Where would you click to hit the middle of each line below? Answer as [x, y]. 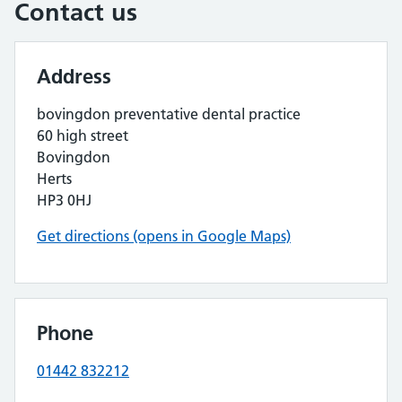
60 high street [83, 135]
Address [74, 76]
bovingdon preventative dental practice [169, 114]
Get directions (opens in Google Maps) [164, 236]
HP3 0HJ [64, 200]
